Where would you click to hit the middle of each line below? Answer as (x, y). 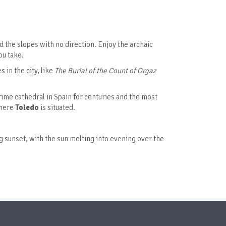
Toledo (27, 108)
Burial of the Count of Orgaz (112, 71)
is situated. (57, 108)
